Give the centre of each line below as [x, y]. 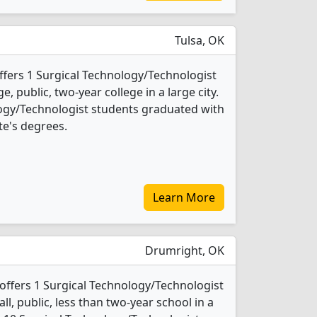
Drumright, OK [183, 250]
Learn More [184, 197]
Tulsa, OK [198, 40]
